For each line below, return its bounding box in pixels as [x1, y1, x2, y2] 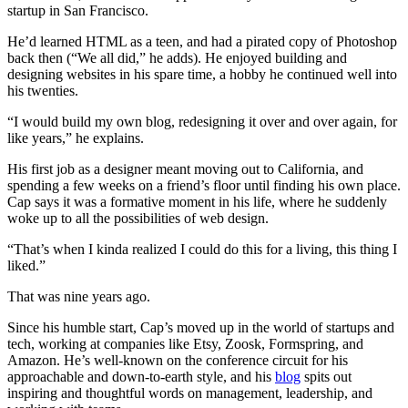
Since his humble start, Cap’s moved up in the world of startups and [7, 319, 394, 335]
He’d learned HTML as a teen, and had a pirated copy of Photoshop [7, 33, 397, 49]
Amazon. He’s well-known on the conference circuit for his [7, 352, 348, 368]
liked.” [7, 257, 46, 273]
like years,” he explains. [7, 129, 144, 146]
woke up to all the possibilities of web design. [7, 209, 269, 226]
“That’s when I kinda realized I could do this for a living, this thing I [7, 240, 397, 257]
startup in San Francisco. [7, 2, 148, 18]
